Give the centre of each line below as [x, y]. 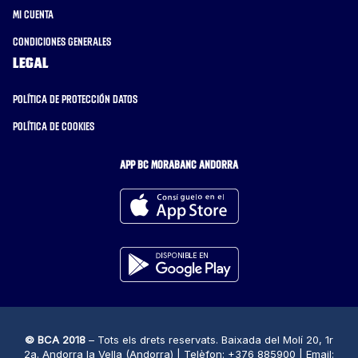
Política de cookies [54, 127]
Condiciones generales [62, 42]
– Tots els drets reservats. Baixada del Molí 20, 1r [209, 340]
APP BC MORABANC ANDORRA [179, 165]
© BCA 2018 [55, 340]
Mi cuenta [33, 15]
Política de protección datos [75, 99]
